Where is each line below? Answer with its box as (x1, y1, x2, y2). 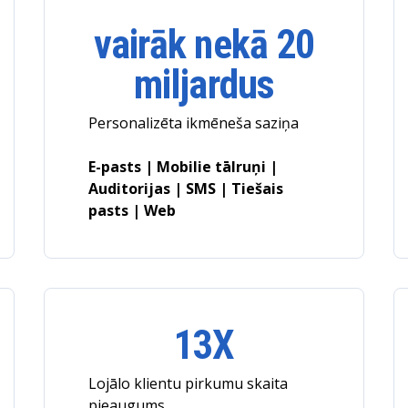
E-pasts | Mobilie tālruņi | (87, 157, 278, 177)
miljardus (133, 61, 275, 108)
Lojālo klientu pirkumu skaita (87, 373, 288, 393)
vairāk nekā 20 (93, 21, 315, 68)
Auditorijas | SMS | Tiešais (87, 178, 283, 199)
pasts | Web (87, 200, 176, 220)
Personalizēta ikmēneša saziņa (87, 113, 299, 133)
